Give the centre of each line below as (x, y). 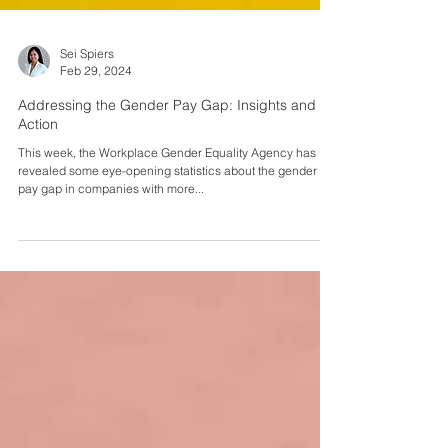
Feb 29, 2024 (96, 106)
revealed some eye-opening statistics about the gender (167, 206)
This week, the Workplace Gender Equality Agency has (167, 188)
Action (38, 160)
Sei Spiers (87, 89)
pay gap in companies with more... (111, 224)
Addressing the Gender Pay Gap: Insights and (167, 141)
